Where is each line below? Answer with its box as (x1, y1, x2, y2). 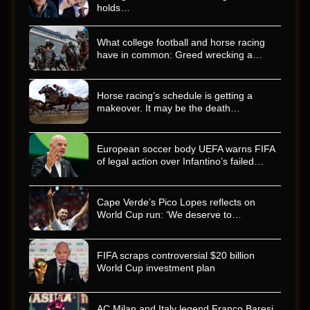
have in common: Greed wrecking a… (97, 49, 262, 61)
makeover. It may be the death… (97, 102, 240, 114)
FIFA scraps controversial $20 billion (97, 250, 255, 262)
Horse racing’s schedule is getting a (97, 90, 253, 102)
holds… (97, 2, 130, 14)
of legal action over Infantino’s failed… (97, 156, 264, 167)
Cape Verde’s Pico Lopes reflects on (97, 197, 255, 208)
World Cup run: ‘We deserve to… (97, 209, 241, 221)
